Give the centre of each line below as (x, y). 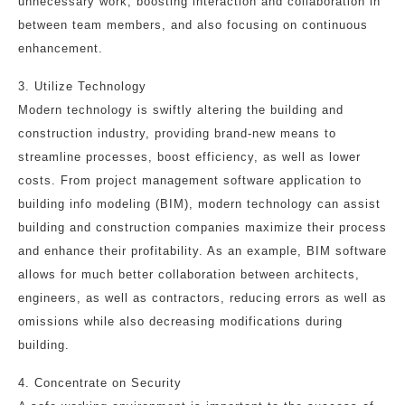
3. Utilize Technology (82, 86)
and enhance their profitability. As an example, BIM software (202, 251)
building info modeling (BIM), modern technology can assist (199, 204)
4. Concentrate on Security (100, 383)
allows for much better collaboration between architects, (189, 274)
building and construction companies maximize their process (202, 227)
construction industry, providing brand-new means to (177, 133)
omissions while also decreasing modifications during (180, 321)
